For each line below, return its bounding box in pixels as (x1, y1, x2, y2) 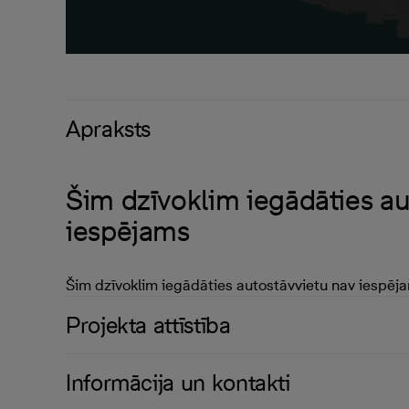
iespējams (66, 214, 190, 247)
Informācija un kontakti (66, 369, 290, 396)
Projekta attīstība (66, 311, 231, 339)
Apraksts (66, 115, 152, 142)
